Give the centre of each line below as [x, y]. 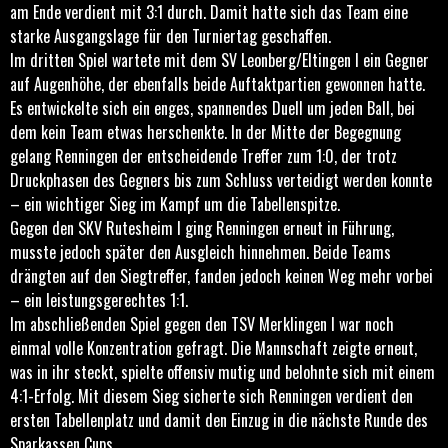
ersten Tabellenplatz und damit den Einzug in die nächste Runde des [219, 420]
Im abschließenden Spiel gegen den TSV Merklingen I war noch [202, 324]
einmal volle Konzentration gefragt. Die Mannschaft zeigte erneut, [213, 348]
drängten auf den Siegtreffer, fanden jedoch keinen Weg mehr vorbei [221, 276]
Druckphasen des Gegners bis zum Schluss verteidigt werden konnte [221, 180]
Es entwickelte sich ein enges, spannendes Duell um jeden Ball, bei [212, 108]
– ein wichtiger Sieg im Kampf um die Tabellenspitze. [175, 204]
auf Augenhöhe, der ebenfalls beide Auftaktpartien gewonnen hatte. [217, 84]
